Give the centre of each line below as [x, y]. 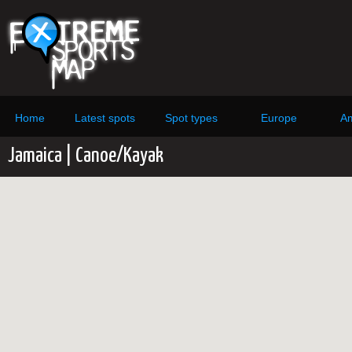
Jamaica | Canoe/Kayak [86, 156]
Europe [279, 118]
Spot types [191, 118]
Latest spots [105, 118]
